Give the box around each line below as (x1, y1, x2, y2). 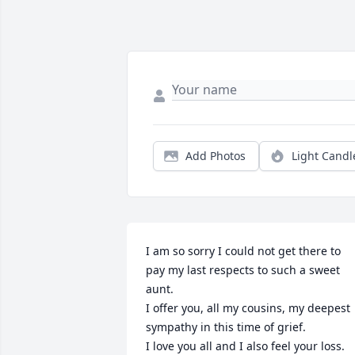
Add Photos (185, 148, 246, 164)
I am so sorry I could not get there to (146, 243, 341, 259)
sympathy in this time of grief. (146, 319, 306, 335)
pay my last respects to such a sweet (146, 262, 340, 278)
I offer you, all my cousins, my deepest (146, 300, 350, 316)
